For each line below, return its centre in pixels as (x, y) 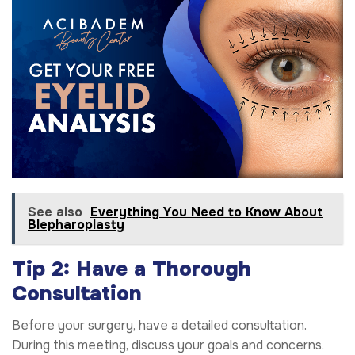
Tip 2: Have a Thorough (132, 269)
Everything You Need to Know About (206, 212)
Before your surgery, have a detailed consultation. (159, 326)
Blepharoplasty (76, 225)
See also (55, 212)
